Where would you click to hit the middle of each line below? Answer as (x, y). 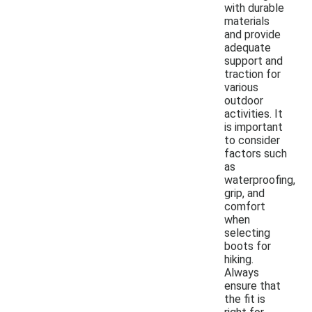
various (241, 87)
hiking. (239, 259)
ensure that (252, 286)
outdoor (244, 100)
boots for (248, 246)
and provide (252, 34)
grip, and (244, 193)
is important (253, 127)
